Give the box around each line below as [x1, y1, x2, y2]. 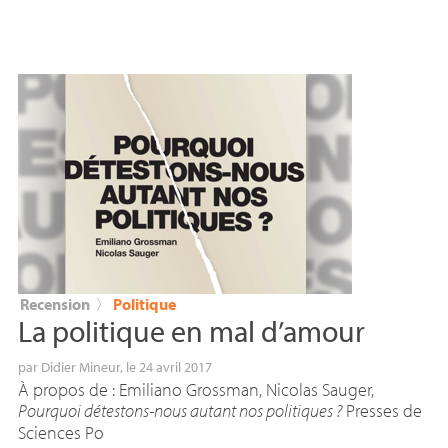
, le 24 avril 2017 [119, 357, 212, 376]
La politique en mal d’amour [17, 311, 365, 350]
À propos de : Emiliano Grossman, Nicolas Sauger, [17, 377, 374, 401]
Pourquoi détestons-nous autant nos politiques [17, 398, 333, 422]
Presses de [341, 398, 422, 422]
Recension [19, 293, 90, 314]
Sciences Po [17, 420, 104, 444]
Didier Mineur [40, 357, 120, 376]
